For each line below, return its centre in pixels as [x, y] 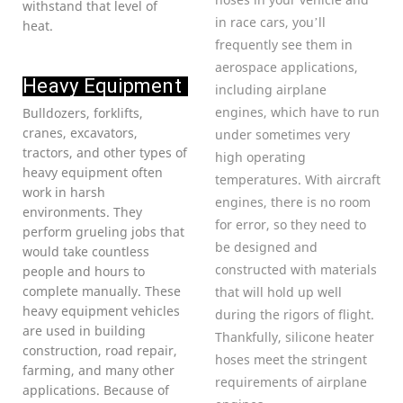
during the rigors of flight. [295, 314]
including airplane [271, 89]
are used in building [84, 331]
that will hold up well [278, 291]
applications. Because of [96, 390]
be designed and [266, 246]
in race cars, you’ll [270, 22]
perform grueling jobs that [103, 232]
